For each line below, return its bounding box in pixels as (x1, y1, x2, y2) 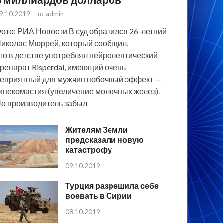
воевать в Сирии (65, 191, 132, 201)
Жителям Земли (65, 125, 128, 135)
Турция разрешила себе (65, 181, 159, 191)
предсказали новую (65, 135, 144, 145)
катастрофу (65, 145, 112, 155)
